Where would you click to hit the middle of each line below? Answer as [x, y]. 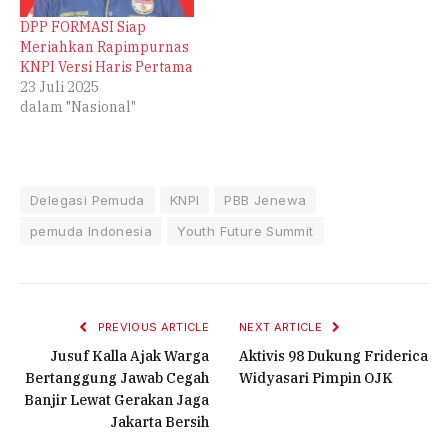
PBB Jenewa [265, 199]
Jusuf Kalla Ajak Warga [129, 355]
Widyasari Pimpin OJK [316, 377]
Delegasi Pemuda [87, 199]
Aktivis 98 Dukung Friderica [333, 355]
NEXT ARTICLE [282, 326]
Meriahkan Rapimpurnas [104, 46]
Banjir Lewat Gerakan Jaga [116, 399]
